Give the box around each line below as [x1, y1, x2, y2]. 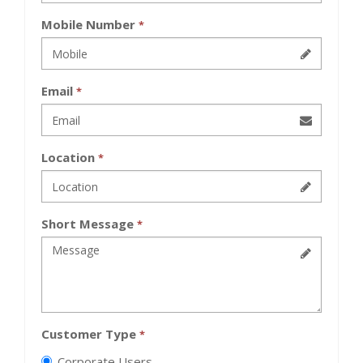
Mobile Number [41, 16, 139, 33]
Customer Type [41, 326, 139, 343]
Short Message [41, 216, 137, 233]
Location [41, 149, 98, 166]
